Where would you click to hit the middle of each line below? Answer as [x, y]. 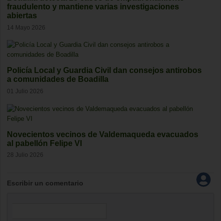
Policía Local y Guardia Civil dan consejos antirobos [104, 71]
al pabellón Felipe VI [44, 143]
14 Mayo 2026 [26, 27]
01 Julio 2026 [25, 91]
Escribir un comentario [45, 183]
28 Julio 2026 [25, 155]
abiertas [22, 16]
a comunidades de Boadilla [58, 79]
